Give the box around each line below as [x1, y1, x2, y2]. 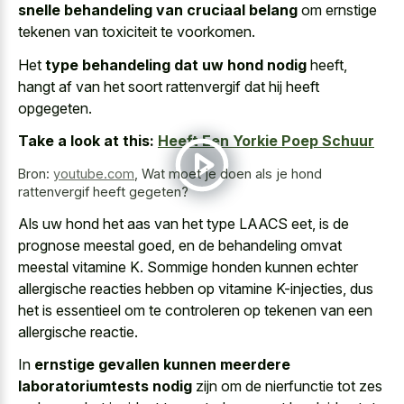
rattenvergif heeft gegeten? [18, 184, 188, 200]
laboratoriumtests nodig [18, 377, 192, 396]
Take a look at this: [18, 132, 154, 151]
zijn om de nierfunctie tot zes [192, 377, 382, 396]
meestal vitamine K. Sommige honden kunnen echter [18, 257, 358, 276]
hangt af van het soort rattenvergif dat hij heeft [18, 77, 319, 96]
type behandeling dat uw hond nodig [45, 55, 307, 74]
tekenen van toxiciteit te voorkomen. [18, 23, 255, 41]
